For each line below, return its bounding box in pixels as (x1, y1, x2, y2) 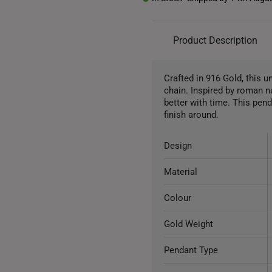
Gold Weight (164, 219, 214, 229)
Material (164, 166, 198, 177)
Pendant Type (164, 245, 219, 256)
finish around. (164, 109, 219, 120)
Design (164, 140, 192, 151)
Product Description (173, 35, 258, 46)
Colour (164, 192, 192, 203)
